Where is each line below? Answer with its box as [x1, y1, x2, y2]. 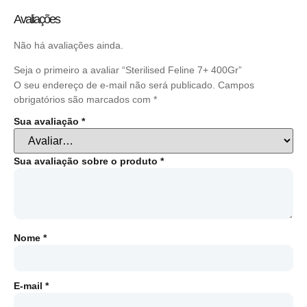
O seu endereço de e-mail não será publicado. [14, 79, 215, 90]
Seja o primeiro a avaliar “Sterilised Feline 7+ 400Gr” [14, 64, 242, 75]
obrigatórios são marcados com [14, 93, 153, 105]
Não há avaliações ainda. [14, 40, 123, 51]
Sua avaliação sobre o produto [14, 156, 160, 167]
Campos [218, 79, 254, 90]
